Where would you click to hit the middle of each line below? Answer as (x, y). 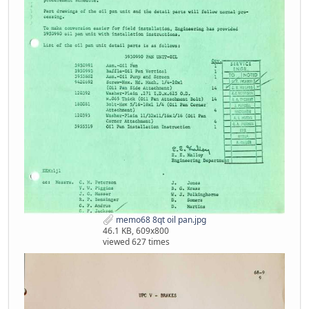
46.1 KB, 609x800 (136, 231)
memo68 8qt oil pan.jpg (160, 219)
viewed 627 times (136, 242)
